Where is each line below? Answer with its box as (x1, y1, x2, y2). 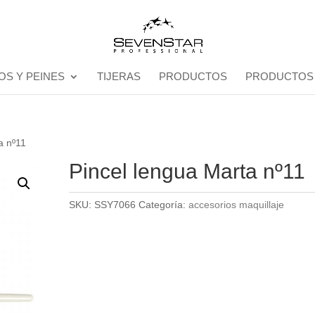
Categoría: (139, 199, 189, 210)
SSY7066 (94, 199, 136, 210)
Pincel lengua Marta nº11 (69, 160, 306, 183)
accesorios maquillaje (188, 199, 285, 210)
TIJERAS (96, 70, 141, 82)
